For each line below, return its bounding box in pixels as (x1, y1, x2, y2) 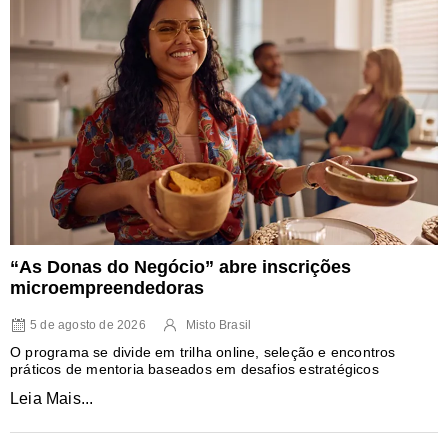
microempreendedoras (10, 277, 204, 298)
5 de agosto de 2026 (30, 317, 146, 332)
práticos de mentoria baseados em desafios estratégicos (10, 360, 379, 377)
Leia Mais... (10, 389, 94, 407)
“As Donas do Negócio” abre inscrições (10, 256, 351, 277)
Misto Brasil (185, 317, 252, 332)
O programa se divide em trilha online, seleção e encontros (10, 343, 396, 360)
